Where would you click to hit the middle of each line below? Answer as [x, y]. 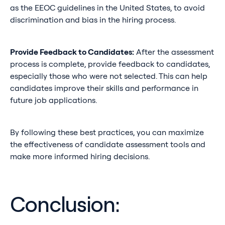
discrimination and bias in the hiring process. [93, 20]
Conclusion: [65, 204]
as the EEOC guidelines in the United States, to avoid [107, 8]
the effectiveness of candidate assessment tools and [107, 144]
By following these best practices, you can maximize [107, 132]
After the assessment [174, 52]
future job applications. [53, 100]
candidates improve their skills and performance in [104, 88]
